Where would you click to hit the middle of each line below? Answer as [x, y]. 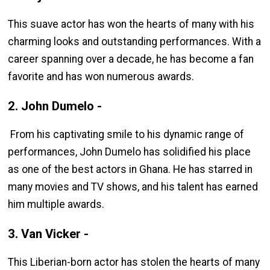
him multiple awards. [56, 204]
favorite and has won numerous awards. [101, 76]
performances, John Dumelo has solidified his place [130, 152]
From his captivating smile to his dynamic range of [126, 134]
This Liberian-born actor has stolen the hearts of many [134, 262]
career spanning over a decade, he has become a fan [131, 59]
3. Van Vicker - [50, 234]
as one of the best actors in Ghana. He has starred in [130, 169]
